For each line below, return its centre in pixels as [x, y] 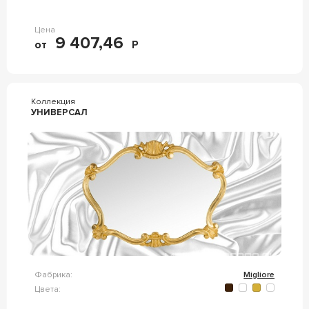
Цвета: [47, 289]
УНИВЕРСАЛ [59, 112]
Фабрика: [53, 275]
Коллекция [53, 102]
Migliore [259, 275]
